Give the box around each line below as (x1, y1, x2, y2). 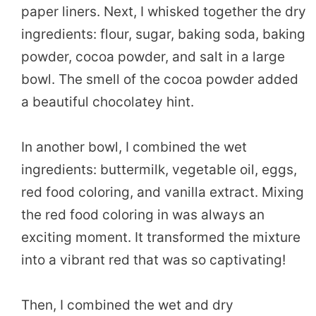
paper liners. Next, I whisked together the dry (21, 3, 306, 20)
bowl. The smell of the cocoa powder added (21, 71, 298, 87)
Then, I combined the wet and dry (21, 297, 233, 314)
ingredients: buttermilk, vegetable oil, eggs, (21, 162, 297, 178)
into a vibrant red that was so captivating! (21, 252, 286, 269)
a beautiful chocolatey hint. (21, 93, 194, 110)
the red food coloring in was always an (21, 207, 265, 224)
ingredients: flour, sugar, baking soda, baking (21, 25, 305, 42)
